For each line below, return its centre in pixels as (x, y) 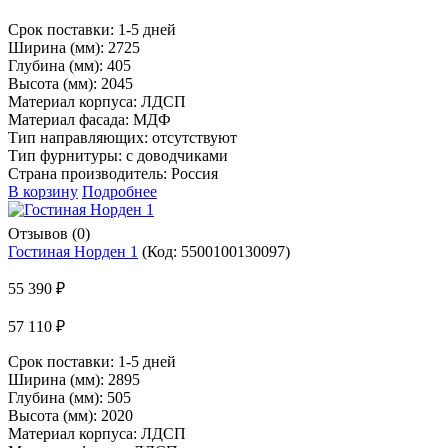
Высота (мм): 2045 (70, 83)
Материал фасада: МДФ (89, 119)
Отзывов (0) (49, 233)
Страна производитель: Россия (113, 173)
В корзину (43, 191)
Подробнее (119, 191)
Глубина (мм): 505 (69, 397)
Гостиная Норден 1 (73, 251)
